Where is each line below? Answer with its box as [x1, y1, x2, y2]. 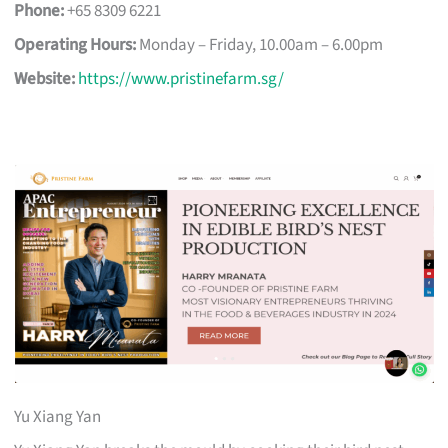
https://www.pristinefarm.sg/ [78, 66, 285, 91]
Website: [14, 66, 76, 91]
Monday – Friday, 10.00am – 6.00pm [136, 32, 384, 57]
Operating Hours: [14, 32, 137, 57]
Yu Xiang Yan [14, 404, 102, 429]
